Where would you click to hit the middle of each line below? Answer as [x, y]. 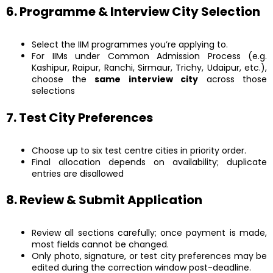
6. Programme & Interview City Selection [133, 12]
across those [232, 80]
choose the [63, 80]
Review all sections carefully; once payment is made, [149, 233]
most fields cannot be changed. [100, 245]
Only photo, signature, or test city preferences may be [149, 256]
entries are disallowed [78, 173]
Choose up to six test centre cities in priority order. [139, 150]
